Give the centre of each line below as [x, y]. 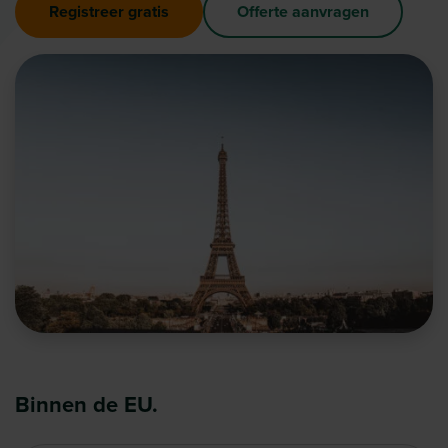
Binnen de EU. [86, 404]
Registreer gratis [109, 12]
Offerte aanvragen [303, 12]
